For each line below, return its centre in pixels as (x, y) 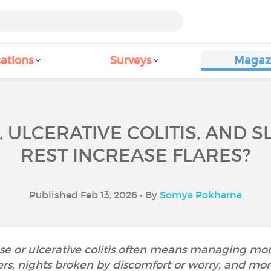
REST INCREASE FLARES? (135, 155)
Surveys (131, 60)
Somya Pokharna (201, 195)
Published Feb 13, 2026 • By (94, 195)
